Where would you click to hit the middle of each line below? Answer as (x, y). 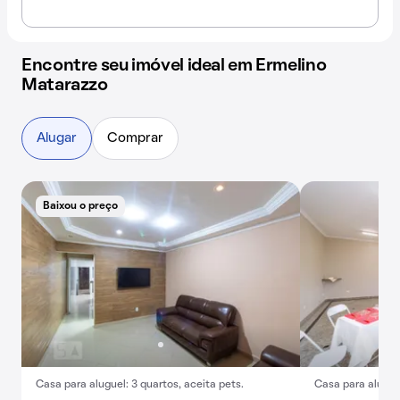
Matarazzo (65, 86)
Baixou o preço (80, 206)
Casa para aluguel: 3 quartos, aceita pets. (140, 385)
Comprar (135, 138)
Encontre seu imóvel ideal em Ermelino (174, 66)
